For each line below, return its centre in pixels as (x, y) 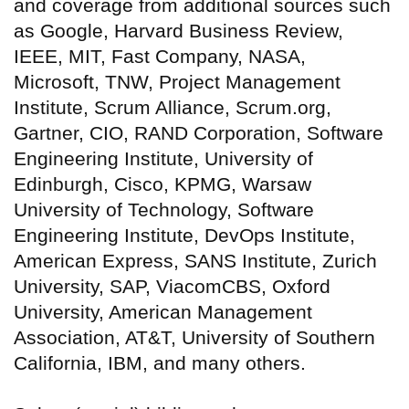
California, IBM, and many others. (160, 363)
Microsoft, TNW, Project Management (177, 82)
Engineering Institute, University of (163, 159)
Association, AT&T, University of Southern (194, 338)
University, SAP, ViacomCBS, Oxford (172, 287)
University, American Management (163, 312)
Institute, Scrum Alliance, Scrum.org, (173, 108)
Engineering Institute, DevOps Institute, (184, 236)
